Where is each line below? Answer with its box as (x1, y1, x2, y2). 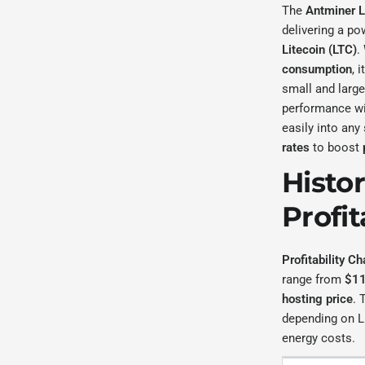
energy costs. (282, 331, 356, 345)
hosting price (282, 292, 354, 306)
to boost (310, 140, 363, 155)
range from (282, 272, 345, 287)
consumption (282, 62, 352, 77)
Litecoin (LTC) (282, 42, 358, 57)
